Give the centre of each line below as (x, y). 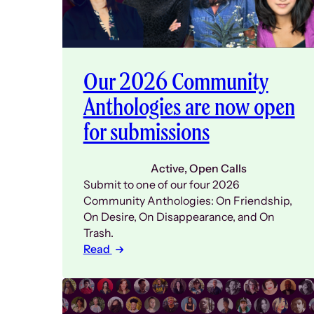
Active (167, 169)
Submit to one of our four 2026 (161, 185)
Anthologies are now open (189, 107)
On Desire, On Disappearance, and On (179, 217)
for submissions (146, 132)
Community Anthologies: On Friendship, (187, 201)
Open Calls (218, 169)
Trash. (98, 233)
